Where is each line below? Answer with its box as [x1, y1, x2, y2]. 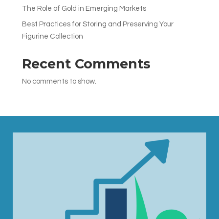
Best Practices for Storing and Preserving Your [22, 21, 174, 28]
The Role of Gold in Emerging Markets [22, 4, 146, 12]
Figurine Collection [22, 33, 83, 40]
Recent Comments [22, 56, 151, 72]
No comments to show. [22, 78, 96, 85]
